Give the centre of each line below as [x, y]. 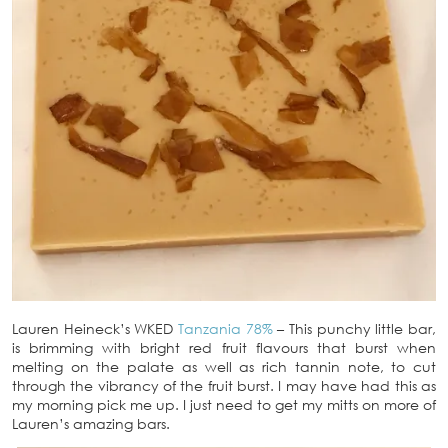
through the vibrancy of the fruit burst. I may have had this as [224, 386]
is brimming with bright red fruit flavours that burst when [224, 348]
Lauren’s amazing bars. [91, 424]
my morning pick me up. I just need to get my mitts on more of [224, 405]
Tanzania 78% [225, 329]
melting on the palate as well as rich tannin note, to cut [224, 367]
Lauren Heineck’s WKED [95, 329]
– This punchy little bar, [354, 329]
